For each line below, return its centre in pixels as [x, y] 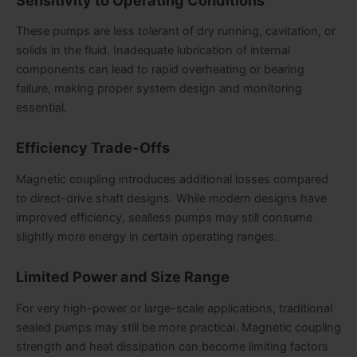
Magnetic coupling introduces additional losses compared [172, 179]
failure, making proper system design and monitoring [159, 89]
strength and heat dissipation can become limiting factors [172, 346]
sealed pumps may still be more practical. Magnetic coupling [178, 327]
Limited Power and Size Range [123, 277]
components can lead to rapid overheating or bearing [160, 70]
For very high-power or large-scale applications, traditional [174, 308]
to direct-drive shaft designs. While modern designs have [171, 198]
